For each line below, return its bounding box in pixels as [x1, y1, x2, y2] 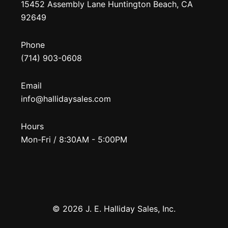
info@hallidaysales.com [20, 94, 111, 104]
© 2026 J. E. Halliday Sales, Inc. [52, 204, 176, 214]
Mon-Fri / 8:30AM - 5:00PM [20, 134, 127, 145]
